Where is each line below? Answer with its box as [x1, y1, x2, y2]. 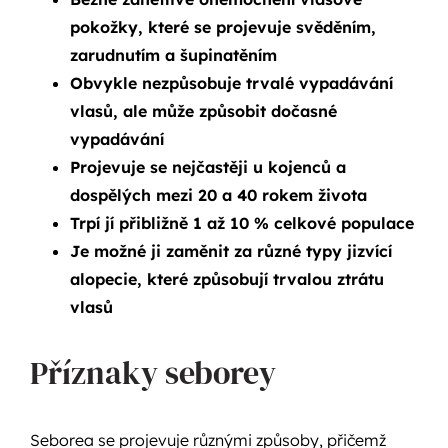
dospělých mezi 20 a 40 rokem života [69, 185, 367, 206]
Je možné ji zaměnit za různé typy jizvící [69, 241, 392, 262]
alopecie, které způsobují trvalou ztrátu [69, 269, 384, 290]
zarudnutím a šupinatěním [69, 45, 277, 66]
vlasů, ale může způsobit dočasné [69, 101, 337, 122]
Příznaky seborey [29, 351, 276, 396]
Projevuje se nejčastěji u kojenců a [69, 157, 346, 178]
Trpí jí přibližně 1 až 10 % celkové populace [69, 213, 414, 234]
